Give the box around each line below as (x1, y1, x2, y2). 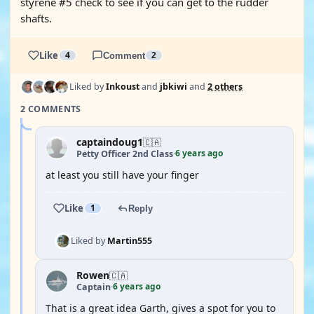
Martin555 (107, 235, 152, 247)
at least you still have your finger (46, 168, 199, 182)
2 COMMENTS (20, 103, 81, 115)
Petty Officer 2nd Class (76, 147, 173, 160)
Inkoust (106, 81, 139, 93)
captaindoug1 (76, 135, 143, 149)
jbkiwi (160, 81, 187, 93)
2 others (207, 81, 243, 93)
